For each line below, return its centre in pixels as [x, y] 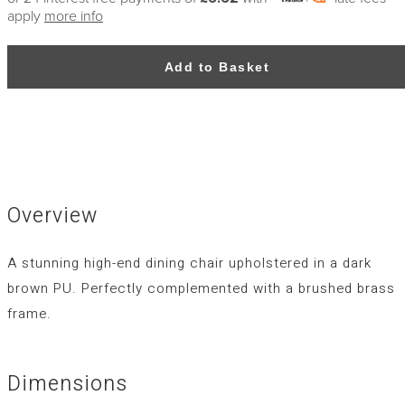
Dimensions [67, 385]
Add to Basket [217, 67]
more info [74, 16]
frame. [29, 313]
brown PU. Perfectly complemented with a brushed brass [201, 288]
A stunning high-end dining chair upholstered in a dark [189, 263]
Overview [52, 216]
